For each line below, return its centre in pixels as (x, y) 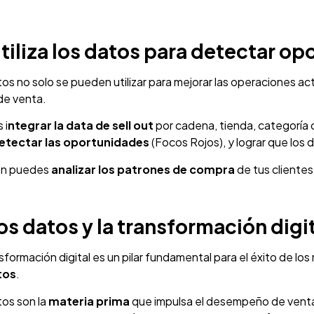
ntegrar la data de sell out (82, 125)
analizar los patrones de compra (143, 169)
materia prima (89, 301)
